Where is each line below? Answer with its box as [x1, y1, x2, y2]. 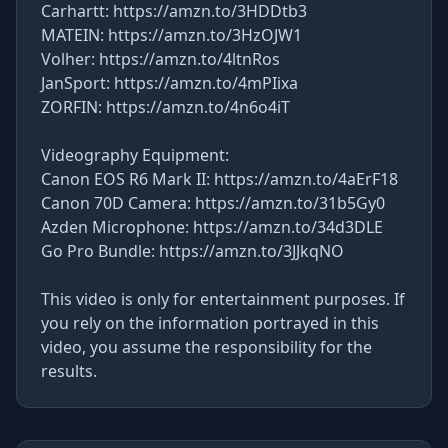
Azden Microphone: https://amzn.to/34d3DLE [41, 216, 383, 238]
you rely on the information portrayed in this [41, 312, 379, 334]
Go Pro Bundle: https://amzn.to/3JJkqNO [41, 240, 344, 262]
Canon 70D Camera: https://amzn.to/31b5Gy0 [41, 192, 385, 214]
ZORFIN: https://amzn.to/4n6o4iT [41, 96, 290, 118]
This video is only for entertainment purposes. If [41, 288, 405, 310]
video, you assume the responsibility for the [41, 336, 372, 358]
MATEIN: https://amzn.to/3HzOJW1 [41, 24, 302, 46]
